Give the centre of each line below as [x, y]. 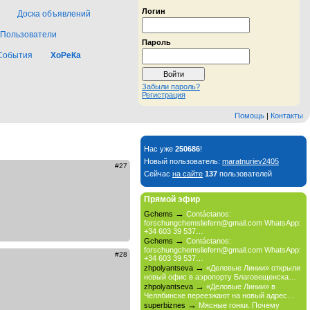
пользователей [245, 174]
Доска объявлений [54, 14]
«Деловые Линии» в [241, 286]
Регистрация [164, 95]
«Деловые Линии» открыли [253, 268]
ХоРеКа [66, 55]
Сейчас [158, 174]
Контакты [287, 116]
